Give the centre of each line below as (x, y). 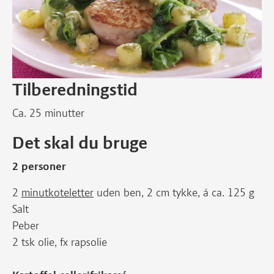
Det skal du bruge (80, 143)
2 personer (39, 166)
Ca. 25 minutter (48, 113)
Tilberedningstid (75, 89)
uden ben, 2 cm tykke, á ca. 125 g (174, 193)
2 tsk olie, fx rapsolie (60, 242)
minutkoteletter (57, 193)
